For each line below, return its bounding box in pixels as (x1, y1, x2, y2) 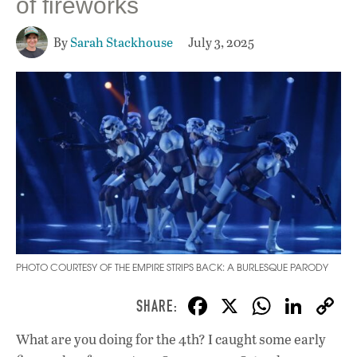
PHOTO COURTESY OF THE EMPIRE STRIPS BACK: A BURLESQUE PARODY (16, 261, 328, 274)
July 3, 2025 (188, 33, 254, 50)
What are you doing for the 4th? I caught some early (16, 330, 326, 349)
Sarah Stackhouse (70, 33, 173, 50)
